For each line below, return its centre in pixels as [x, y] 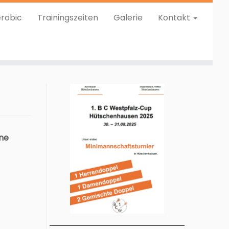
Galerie [128, 18]
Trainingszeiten [67, 18]
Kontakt [175, 18]
